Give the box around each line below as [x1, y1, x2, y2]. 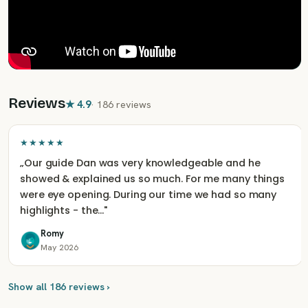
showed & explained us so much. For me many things [20, 172, 285, 186]
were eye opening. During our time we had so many [20, 188, 277, 201]
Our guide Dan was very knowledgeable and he [23, 156, 261, 170]
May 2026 [41, 241, 78, 253]
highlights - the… [20, 203, 104, 217]
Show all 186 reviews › [8, 280, 110, 293]
